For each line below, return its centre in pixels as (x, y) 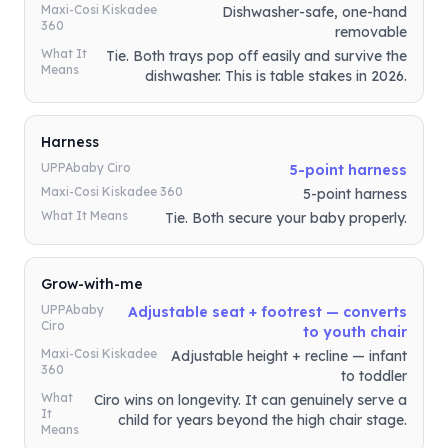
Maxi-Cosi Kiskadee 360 (112, 191)
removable (371, 32)
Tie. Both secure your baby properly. (286, 218)
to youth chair (355, 332)
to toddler (374, 376)
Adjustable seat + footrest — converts (267, 312)
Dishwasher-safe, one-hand (314, 12)
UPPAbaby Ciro (86, 167)
